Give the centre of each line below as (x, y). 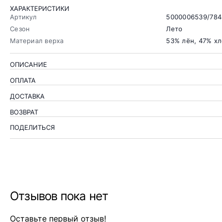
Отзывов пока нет (59, 196)
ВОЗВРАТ (24, 112)
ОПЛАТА (23, 81)
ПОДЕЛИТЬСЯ (32, 128)
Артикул (23, 17)
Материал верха (37, 41)
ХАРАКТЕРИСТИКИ (40, 9)
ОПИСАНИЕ (28, 65)
